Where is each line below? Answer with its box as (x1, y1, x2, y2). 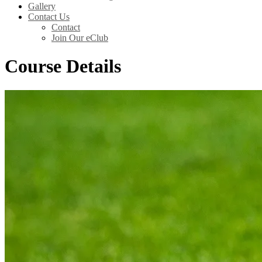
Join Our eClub (51, 33, 108, 43)
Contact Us (28, 12, 70, 22)
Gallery (28, 1, 56, 11)
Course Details (5, 56, 121, 77)
